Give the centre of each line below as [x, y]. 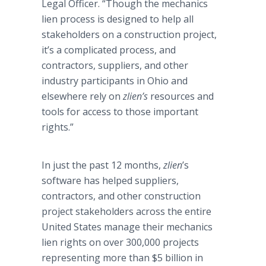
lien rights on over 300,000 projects [120, 242]
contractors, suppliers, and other [115, 65]
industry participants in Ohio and [115, 81]
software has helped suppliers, [110, 180]
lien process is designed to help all [118, 19]
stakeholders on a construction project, [129, 34]
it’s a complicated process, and [109, 50]
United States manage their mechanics [127, 227]
